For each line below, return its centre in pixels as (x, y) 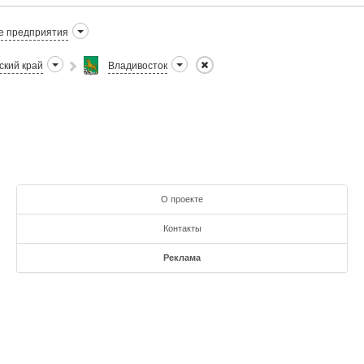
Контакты (182, 228)
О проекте (182, 199)
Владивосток (138, 66)
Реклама (182, 258)
